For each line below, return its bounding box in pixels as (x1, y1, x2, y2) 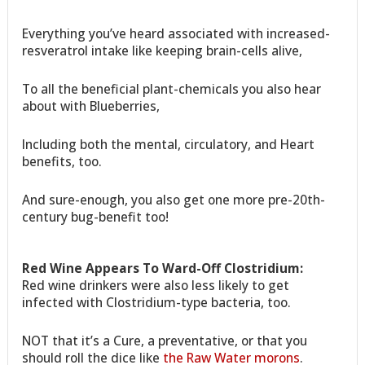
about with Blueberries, (22, 96, 161, 115)
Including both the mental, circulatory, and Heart (22, 134, 315, 153)
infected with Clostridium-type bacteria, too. (22, 292, 292, 311)
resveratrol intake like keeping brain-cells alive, (22, 41, 303, 59)
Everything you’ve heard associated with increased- (22, 24, 331, 42)
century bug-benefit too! (22, 207, 169, 226)
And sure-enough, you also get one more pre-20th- (22, 190, 326, 209)
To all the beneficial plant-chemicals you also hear (22, 79, 322, 98)
